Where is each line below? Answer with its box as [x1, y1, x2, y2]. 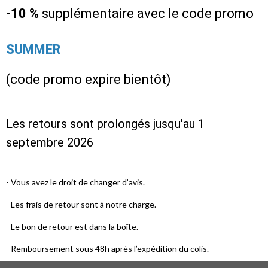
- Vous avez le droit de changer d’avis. [6, 176, 145, 187]
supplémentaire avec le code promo [39, 5, 254, 21]
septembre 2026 [6, 135, 93, 150]
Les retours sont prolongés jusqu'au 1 [6, 116, 205, 131]
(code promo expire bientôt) [6, 71, 171, 87]
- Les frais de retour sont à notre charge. [6, 199, 156, 209]
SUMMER [6, 41, 60, 57]
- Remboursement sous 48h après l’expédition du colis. [6, 243, 209, 254]
